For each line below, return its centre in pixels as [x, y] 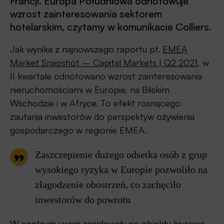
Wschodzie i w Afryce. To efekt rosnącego [95, 103]
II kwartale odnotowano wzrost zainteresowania [106, 76]
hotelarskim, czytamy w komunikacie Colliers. [111, 26]
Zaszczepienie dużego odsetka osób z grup [121, 154]
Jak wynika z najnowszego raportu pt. [86, 49]
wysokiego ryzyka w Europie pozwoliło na [121, 169]
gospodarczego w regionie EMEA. [82, 130]
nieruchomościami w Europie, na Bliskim [90, 89]
